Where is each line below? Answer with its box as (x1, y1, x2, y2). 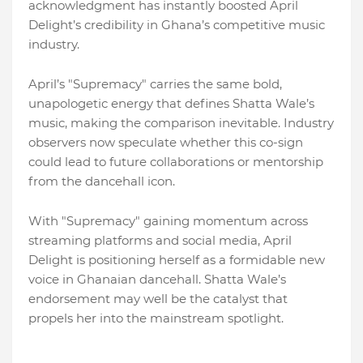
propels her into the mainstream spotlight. (28, 310, 284, 327)
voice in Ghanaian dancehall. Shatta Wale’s (28, 271, 286, 288)
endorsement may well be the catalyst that (28, 291, 288, 307)
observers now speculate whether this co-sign (28, 135, 303, 151)
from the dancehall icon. (28, 173, 175, 190)
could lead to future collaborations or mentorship (28, 154, 323, 170)
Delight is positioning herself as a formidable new (28, 252, 325, 268)
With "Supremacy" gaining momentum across (28, 213, 308, 229)
